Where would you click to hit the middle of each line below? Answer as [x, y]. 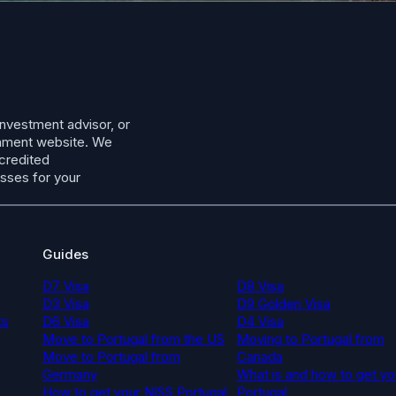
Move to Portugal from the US [133, 339]
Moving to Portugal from [310, 339]
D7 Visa [65, 286]
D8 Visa [260, 286]
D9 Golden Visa [283, 304]
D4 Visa [260, 322]
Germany [69, 375]
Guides [65, 255]
